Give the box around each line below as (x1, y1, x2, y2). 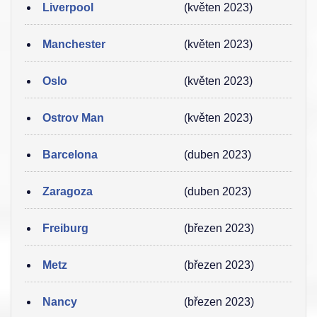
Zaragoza (42, 185, 93, 197)
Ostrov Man (42, 112, 104, 124)
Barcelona (42, 149, 98, 161)
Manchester (42, 38, 105, 50)
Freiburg (42, 222, 88, 234)
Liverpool (42, 1, 93, 13)
